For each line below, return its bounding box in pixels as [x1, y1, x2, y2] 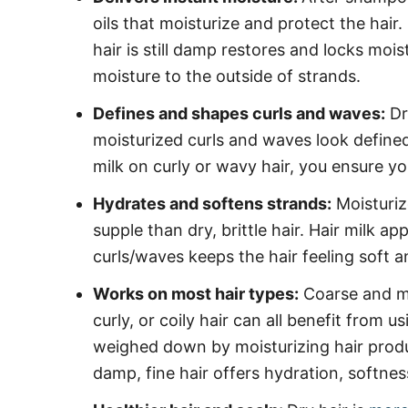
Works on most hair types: [93, 284, 299, 303]
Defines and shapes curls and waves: [93, 104, 385, 123]
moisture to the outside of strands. [93, 66, 365, 86]
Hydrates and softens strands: [93, 194, 331, 213]
